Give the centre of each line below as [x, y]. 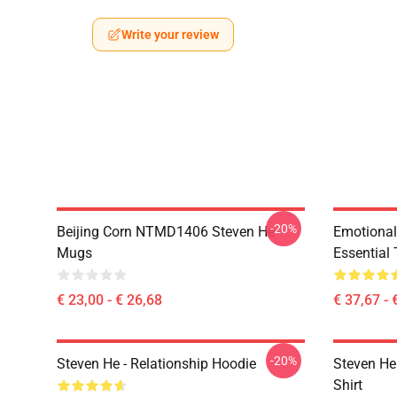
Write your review [170, 35]
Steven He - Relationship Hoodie [156, 364]
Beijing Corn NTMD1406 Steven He [166, 232]
